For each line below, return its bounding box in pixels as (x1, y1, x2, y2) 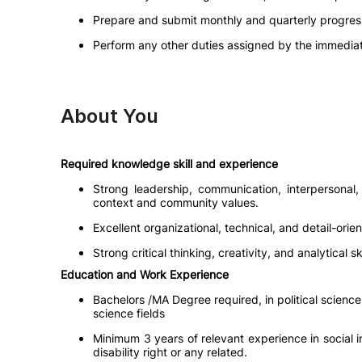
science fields (93, 306, 165, 320)
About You (61, 104, 158, 128)
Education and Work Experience (61, 267, 229, 281)
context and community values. (93, 196, 259, 209)
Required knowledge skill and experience (61, 157, 278, 170)
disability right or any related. (93, 345, 247, 359)
